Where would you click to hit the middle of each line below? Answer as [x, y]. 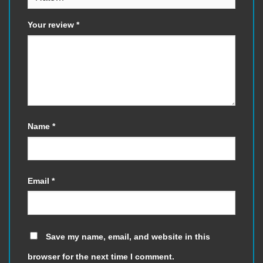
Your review [52, 25]
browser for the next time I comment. [101, 256]
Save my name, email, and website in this [128, 236]
